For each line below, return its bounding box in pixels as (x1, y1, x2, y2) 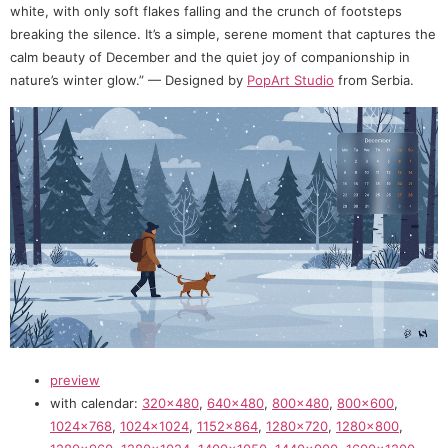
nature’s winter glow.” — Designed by (10, 72, 247, 89)
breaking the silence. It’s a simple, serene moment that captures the (10, 26, 436, 43)
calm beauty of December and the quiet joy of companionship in (10, 49, 410, 66)
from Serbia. (334, 72, 414, 89)
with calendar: (50, 395, 142, 412)
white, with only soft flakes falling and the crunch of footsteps (10, 3, 402, 20)
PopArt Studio (247, 72, 334, 89)
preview (50, 372, 100, 389)
